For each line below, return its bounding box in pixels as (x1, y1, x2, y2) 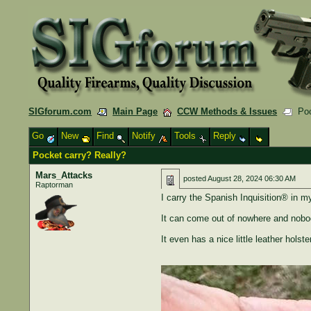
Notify (132, 131, 159, 141)
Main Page (112, 106, 158, 117)
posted (183, 174, 208, 183)
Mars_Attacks (35, 170, 92, 180)
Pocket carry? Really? (33, 150, 127, 160)
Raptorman (35, 180, 73, 189)
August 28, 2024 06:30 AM (207, 174, 296, 183)
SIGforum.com (28, 106, 92, 117)
